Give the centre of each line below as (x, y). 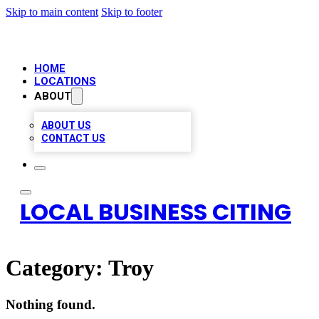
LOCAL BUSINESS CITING (156, 212)
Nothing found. (51, 304)
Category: (57, 268)
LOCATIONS (65, 81)
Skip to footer (132, 12)
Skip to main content (52, 12)
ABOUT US (66, 125)
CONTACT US (73, 138)
